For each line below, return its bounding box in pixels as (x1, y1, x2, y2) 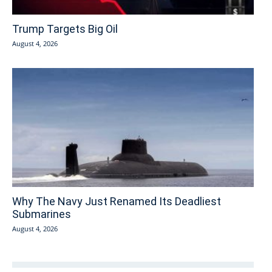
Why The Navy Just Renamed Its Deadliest (12, 195, 221, 208)
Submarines (12, 208, 71, 221)
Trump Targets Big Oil (12, 22, 118, 35)
